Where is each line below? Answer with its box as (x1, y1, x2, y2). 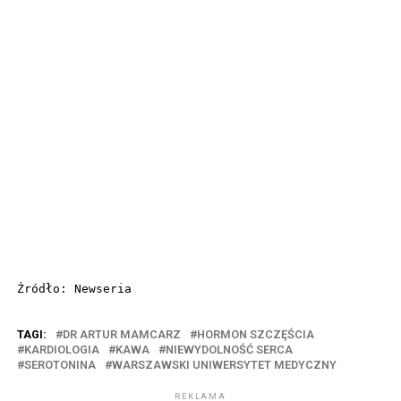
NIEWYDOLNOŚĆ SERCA (165, 342, 293, 356)
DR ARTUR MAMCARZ (62, 327, 181, 341)
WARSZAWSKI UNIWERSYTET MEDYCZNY (111, 357, 337, 371)
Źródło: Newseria (16, 281, 132, 295)
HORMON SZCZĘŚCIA (196, 327, 314, 341)
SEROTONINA (23, 357, 96, 371)
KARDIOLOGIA (23, 342, 99, 356)
